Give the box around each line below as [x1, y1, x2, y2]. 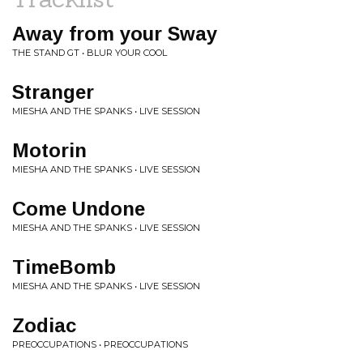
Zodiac [12, 314, 76, 336]
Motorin [12, 139, 87, 161]
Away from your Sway [12, 23, 217, 45]
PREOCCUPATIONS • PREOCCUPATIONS [12, 339, 188, 350]
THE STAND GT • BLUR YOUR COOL [12, 47, 167, 58]
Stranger [12, 81, 94, 103]
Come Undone [12, 198, 145, 220]
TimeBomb [12, 256, 116, 278]
